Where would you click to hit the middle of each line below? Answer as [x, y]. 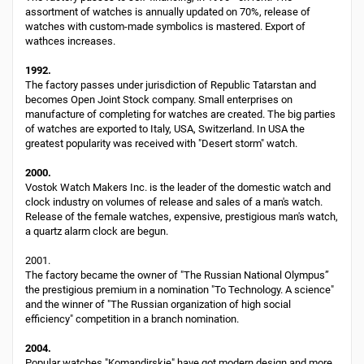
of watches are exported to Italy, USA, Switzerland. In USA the [165, 129]
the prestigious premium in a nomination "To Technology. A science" [180, 290]
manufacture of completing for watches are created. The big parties [180, 114]
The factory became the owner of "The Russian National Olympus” [177, 275]
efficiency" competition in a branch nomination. [132, 319]
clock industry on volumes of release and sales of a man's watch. [174, 202]
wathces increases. [70, 41]
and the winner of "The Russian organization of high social [158, 304]
